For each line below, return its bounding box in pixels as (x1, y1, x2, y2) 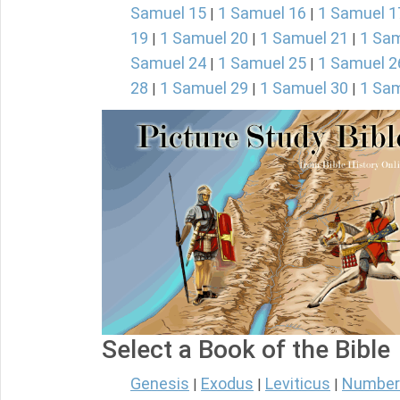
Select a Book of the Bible (102, 335, 390, 365)
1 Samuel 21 (260, 29, 348, 47)
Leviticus (265, 374, 330, 394)
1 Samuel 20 (160, 29, 248, 47)
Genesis (130, 374, 189, 394)
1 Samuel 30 (260, 79, 348, 97)
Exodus (201, 374, 254, 394)
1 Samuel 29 (160, 79, 248, 97)
